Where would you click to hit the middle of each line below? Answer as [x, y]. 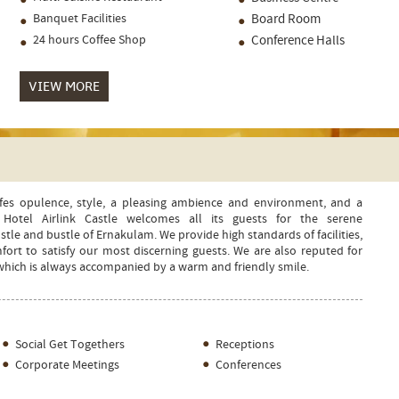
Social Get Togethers [70, 345]
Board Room [286, 19]
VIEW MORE [64, 86]
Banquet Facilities [80, 19]
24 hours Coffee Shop [90, 40]
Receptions [245, 345]
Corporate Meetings [67, 365]
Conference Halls [298, 41]
